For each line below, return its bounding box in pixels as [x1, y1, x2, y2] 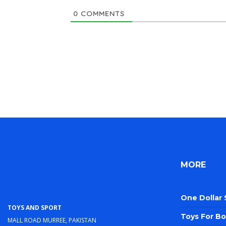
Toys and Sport [8, 201, 62, 212]
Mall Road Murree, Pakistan [8, 213, 96, 225]
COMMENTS [78, 9, 125, 19]
